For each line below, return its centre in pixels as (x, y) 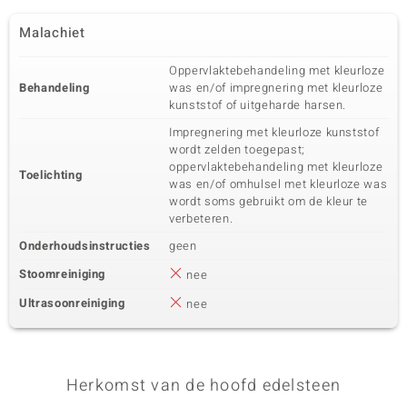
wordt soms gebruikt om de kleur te (269, 201)
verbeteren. (201, 218)
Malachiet (52, 33)
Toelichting (51, 175)
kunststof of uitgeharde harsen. (258, 105)
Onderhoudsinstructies (85, 246)
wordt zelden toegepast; (237, 149)
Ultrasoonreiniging (72, 303)
